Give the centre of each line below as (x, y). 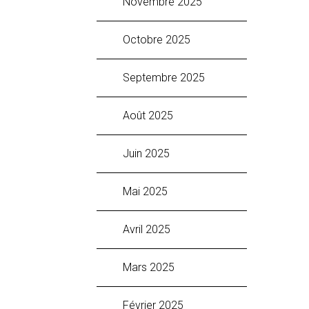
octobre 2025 (160, 39)
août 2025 (151, 115)
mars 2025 (153, 267)
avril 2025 (150, 229)
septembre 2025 (167, 77)
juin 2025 (149, 153)
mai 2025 (150, 191)
